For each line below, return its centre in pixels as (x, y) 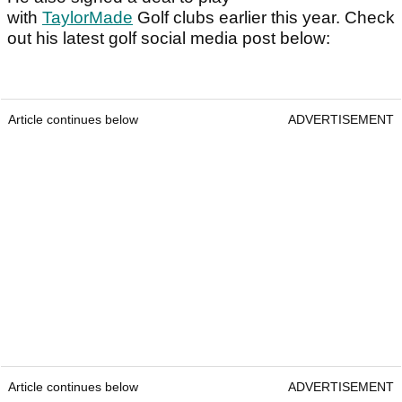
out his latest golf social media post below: (171, 38)
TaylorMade (87, 17)
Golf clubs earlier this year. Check (264, 17)
